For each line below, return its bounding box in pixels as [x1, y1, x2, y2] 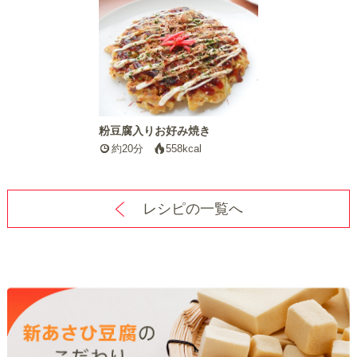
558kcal [166, 142, 202, 155]
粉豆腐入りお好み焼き [99, 124, 210, 137]
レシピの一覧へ [143, 200, 243, 217]
